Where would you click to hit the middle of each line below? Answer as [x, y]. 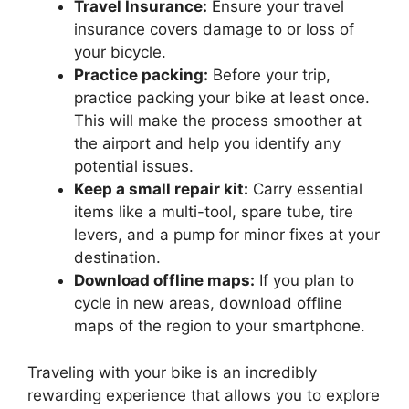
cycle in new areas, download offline [208, 304]
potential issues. [134, 167]
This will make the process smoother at [218, 121]
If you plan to [304, 281]
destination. [117, 258]
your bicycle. [120, 52]
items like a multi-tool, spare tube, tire [214, 212]
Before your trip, [269, 75]
